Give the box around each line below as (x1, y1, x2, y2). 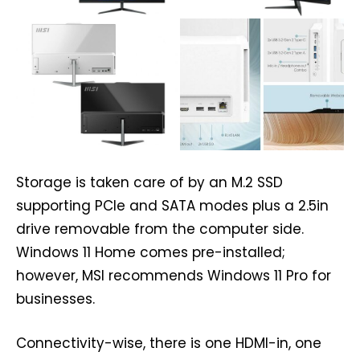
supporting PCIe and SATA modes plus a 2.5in (16, 195, 329, 215)
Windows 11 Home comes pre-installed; (16, 242, 285, 262)
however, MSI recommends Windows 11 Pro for (16, 265, 331, 285)
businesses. (16, 288, 95, 309)
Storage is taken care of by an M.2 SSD (16, 172, 283, 192)
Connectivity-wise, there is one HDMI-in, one (16, 333, 321, 353)
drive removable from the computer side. (16, 219, 304, 239)
